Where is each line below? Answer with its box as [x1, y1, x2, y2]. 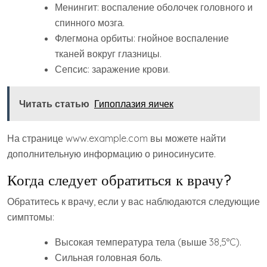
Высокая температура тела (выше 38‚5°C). [55, 236, 241, 249]
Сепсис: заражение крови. [55, 63, 170, 76]
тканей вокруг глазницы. [55, 48, 162, 60]
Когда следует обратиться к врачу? [7, 170, 231, 190]
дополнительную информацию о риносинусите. [7, 148, 216, 160]
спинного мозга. [55, 17, 125, 29]
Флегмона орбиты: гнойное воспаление [55, 32, 229, 45]
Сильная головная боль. [55, 252, 162, 264]
